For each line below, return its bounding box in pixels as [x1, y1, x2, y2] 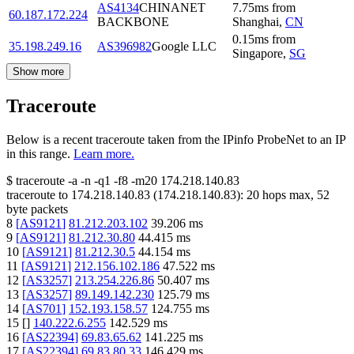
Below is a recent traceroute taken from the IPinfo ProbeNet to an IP [6, 132, 345, 146]
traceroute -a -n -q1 [16, 173, 111, 187]
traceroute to [6, 187, 68, 201]
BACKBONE [97, 14, 169, 28]
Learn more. [73, 146, 134, 160]
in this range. [6, 146, 70, 160]
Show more [13, 65, 64, 77]
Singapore [232, 46, 283, 60]
